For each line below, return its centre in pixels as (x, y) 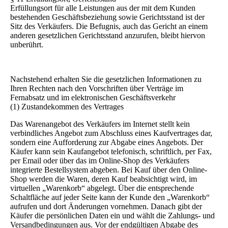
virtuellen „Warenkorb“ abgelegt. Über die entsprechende (102, 188)
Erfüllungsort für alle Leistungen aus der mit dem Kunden (103, 8)
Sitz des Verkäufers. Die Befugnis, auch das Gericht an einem (109, 26)
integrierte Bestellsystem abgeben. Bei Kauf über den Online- (109, 170)
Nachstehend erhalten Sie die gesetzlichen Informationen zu (106, 79)
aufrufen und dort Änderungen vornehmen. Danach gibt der (106, 207)
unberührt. (27, 45)
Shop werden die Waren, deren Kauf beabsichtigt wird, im (104, 179)
